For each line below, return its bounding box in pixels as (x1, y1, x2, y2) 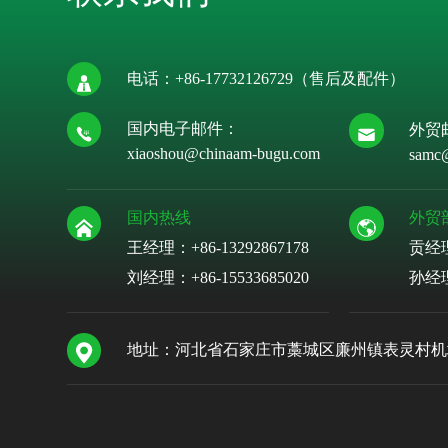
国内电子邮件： (127, 120, 240, 138)
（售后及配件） (293, 69, 406, 87)
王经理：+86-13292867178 (127, 239, 310, 257)
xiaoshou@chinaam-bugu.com (127, 145, 321, 163)
